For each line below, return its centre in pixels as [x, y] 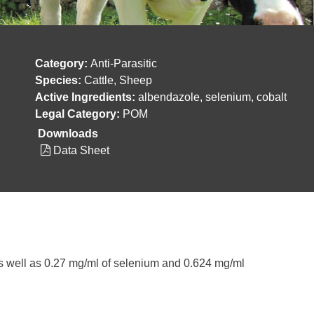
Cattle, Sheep [118, 81]
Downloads [68, 134]
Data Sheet [80, 151]
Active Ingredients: [87, 97]
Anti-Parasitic [124, 64]
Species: [60, 81]
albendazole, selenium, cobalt [212, 97]
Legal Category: [79, 114]
